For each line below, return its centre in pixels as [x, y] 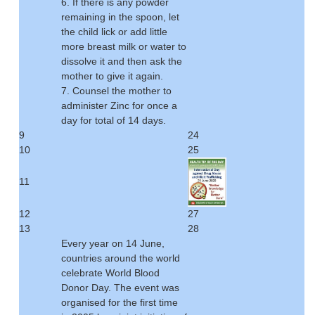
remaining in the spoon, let [120, 17]
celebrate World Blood [110, 273]
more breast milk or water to [124, 47]
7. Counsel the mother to [116, 91]
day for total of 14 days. [114, 121]
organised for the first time [120, 303]
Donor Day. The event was [120, 288]
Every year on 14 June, [113, 244]
